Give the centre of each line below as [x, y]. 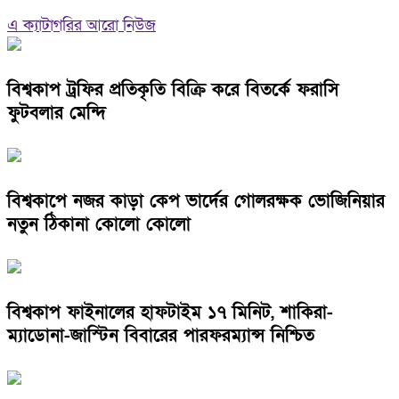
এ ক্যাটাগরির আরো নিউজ [81, 25]
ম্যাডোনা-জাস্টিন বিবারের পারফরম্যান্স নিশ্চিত [161, 335]
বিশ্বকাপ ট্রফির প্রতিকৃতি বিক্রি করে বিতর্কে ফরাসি [173, 90]
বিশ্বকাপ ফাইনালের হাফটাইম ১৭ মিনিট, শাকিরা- [170, 312]
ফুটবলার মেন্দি [57, 113]
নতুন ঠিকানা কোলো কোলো [99, 224]
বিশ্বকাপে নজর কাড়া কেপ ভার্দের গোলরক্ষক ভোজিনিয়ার [196, 201]
